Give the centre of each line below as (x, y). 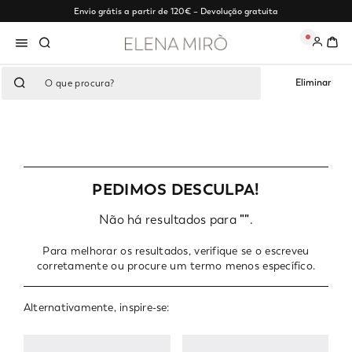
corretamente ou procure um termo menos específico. (176, 266)
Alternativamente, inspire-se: (97, 307)
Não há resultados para (169, 220)
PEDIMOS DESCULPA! (176, 189)
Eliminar (313, 83)
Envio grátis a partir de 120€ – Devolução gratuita (176, 11)
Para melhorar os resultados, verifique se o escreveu (176, 251)
